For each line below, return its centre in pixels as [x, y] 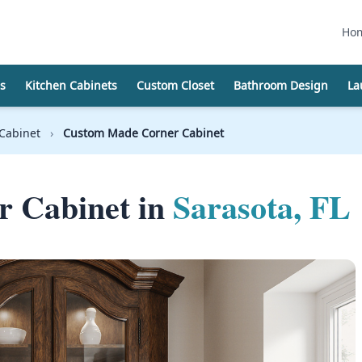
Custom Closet [175, 85]
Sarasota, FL [262, 207]
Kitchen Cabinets [71, 85]
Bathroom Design [281, 85]
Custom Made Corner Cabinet [143, 133]
